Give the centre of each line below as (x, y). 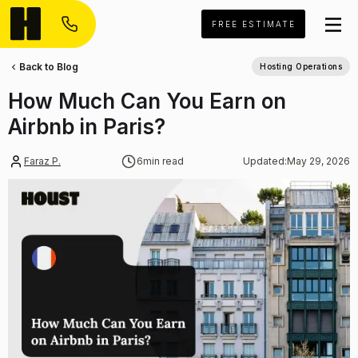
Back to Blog (49, 67)
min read (163, 161)
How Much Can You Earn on (147, 101)
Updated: (265, 161)
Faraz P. (42, 161)
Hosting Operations (301, 66)
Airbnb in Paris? (87, 127)
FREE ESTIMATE (253, 24)
